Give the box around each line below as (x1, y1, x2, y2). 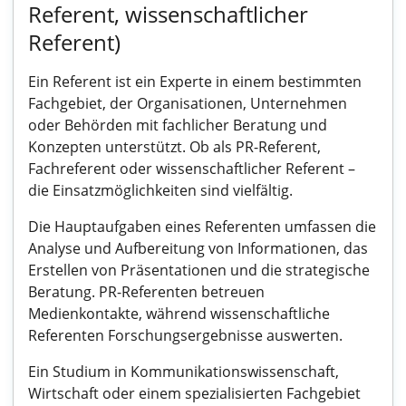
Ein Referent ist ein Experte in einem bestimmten (28, 72, 362, 92)
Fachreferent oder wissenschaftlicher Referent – (28, 159, 355, 179)
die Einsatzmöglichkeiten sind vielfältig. (28, 180, 293, 200)
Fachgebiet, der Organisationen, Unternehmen (28, 93, 347, 113)
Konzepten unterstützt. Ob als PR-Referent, (28, 137, 321, 157)
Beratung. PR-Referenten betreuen (28, 282, 265, 302)
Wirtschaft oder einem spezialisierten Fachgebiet (28, 383, 361, 403)
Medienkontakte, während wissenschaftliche (28, 304, 330, 324)
